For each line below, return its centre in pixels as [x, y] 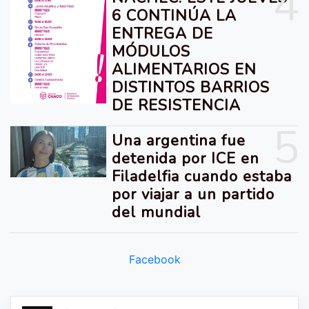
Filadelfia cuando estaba [202, 176]
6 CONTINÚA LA [175, 16]
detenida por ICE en [186, 158]
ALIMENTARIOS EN [185, 69]
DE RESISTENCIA [177, 105]
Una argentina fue [179, 140]
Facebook [154, 259]
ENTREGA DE [163, 33]
